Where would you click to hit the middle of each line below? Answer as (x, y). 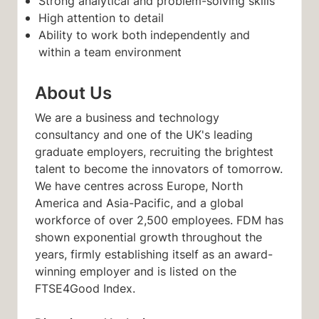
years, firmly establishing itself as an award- (154, 254)
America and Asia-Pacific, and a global (139, 203)
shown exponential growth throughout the (148, 237)
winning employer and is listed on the (136, 271)
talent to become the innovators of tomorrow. (159, 168)
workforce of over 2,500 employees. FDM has (159, 220)
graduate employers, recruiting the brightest (154, 151)
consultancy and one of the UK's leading (144, 134)
